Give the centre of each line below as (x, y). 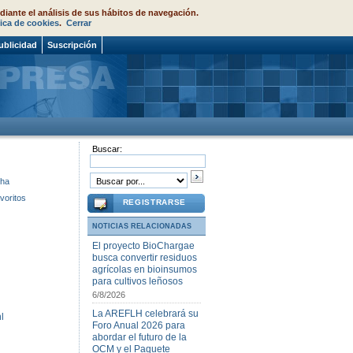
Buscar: (106, 149)
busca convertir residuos (145, 258)
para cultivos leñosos (137, 281)
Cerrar (79, 23)
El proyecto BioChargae (143, 246)
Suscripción (72, 45)
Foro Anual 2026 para (139, 325)
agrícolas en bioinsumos (145, 269)
